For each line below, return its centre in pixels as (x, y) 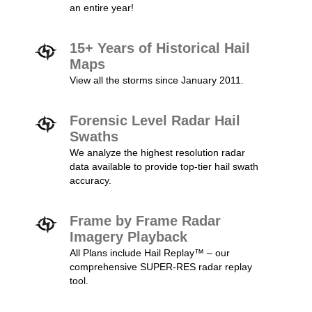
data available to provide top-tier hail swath (164, 166)
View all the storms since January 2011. (157, 80)
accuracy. (91, 180)
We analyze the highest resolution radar (157, 153)
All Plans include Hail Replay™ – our (150, 253)
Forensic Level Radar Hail (155, 120)
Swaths (94, 136)
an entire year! (102, 8)
